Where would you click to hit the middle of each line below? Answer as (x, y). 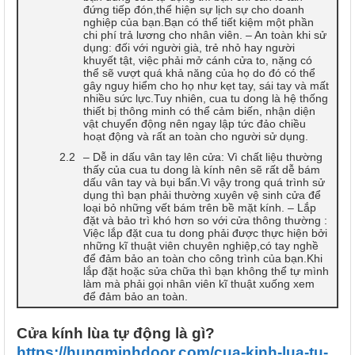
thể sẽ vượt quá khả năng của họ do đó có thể (199, 73)
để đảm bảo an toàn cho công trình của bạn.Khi (203, 258)
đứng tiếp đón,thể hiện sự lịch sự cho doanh (194, 9)
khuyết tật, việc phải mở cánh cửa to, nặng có (198, 60)
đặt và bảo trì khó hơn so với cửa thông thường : (205, 220)
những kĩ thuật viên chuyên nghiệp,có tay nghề (201, 245)
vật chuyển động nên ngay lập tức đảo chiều (195, 123)
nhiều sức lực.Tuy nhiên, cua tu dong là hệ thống (206, 98)
